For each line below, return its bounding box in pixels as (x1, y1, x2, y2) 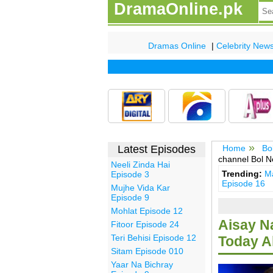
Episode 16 (221, 179, 265, 189)
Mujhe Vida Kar (111, 182, 170, 193)
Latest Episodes (118, 143, 196, 155)
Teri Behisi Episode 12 (111, 232, 196, 243)
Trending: (221, 169, 262, 179)
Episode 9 (111, 192, 149, 202)
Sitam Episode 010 (111, 246, 183, 256)
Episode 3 (111, 169, 149, 179)
